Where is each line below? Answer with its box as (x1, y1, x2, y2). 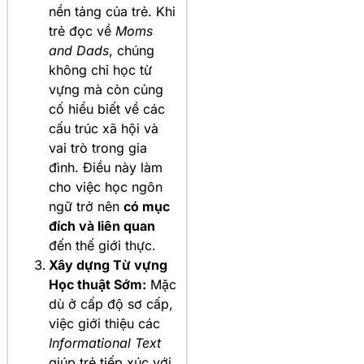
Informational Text (49, 334, 161, 351)
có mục (123, 197, 170, 214)
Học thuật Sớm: (49, 275, 146, 292)
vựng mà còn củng (49, 80, 163, 97)
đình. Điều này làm (49, 158, 162, 175)
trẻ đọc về (49, 22, 115, 39)
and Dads (49, 41, 109, 58)
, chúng (109, 41, 154, 58)
